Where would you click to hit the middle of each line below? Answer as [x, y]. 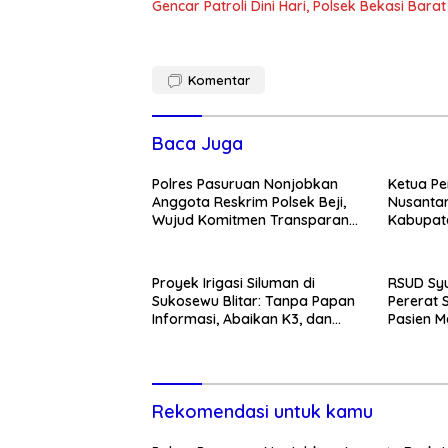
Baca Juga [197, 144]
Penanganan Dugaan [222, 238]
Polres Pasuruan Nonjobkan [245, 184]
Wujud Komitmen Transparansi [255, 220]
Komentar [219, 80]
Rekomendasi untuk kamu [262, 412]
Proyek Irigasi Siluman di [233, 283]
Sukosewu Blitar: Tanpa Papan [253, 301]
